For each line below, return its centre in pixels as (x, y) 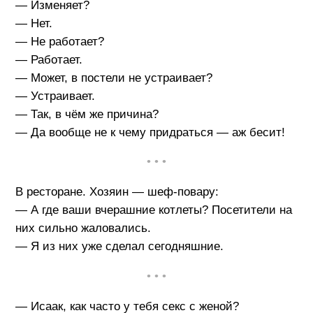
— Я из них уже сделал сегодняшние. (119, 247)
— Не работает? (59, 41)
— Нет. (34, 23)
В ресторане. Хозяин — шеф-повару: (117, 192)
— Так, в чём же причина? (87, 114)
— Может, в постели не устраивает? (114, 78)
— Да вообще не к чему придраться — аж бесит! (150, 132)
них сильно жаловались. (83, 228)
